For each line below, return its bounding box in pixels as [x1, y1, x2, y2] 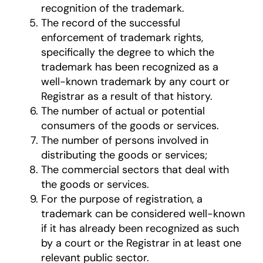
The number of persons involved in [41, 133, 208, 147]
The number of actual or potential [41, 103, 205, 118]
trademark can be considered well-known [41, 206, 245, 221]
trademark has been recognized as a [41, 59, 218, 74]
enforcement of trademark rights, [41, 30, 203, 45]
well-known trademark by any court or [41, 74, 230, 89]
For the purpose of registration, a [41, 191, 203, 206]
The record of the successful [41, 15, 180, 30]
